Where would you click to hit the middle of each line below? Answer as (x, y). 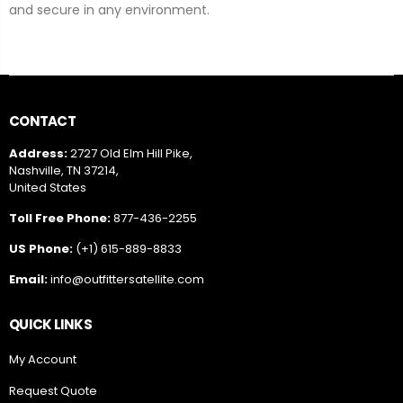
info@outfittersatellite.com (127, 280)
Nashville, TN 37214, (64, 171)
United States (48, 188)
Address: (40, 154)
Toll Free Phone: (60, 219)
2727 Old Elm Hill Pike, (131, 154)
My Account (43, 360)
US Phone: (41, 249)
